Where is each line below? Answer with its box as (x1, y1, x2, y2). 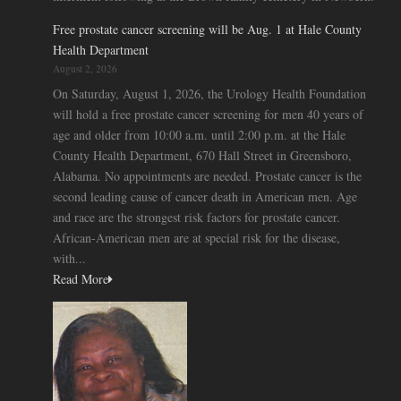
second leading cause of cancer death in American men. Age (53, 187, 357, 205)
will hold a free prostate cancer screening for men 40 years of (53, 105, 363, 123)
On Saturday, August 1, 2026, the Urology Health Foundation (53, 84, 366, 102)
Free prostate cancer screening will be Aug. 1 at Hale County (53, 20, 362, 38)
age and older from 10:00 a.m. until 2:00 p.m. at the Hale (53, 125, 346, 143)
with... (53, 249, 86, 267)
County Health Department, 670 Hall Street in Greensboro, (53, 146, 352, 164)
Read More (53, 269, 108, 287)
